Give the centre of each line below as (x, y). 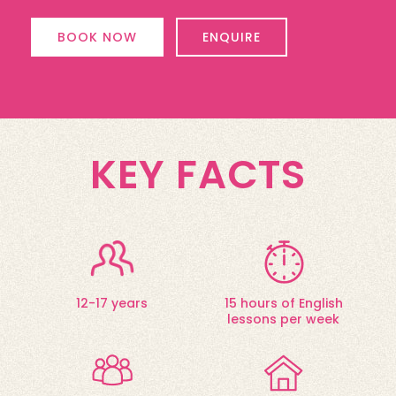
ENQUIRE (232, 37)
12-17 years (112, 303)
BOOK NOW (97, 37)
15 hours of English (283, 303)
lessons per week (284, 319)
